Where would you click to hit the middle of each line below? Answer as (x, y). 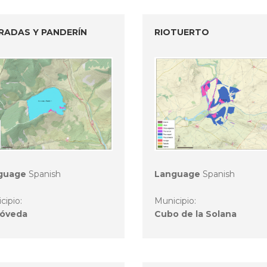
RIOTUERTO (182, 32)
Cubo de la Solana (195, 214)
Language (177, 174)
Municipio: (176, 201)
